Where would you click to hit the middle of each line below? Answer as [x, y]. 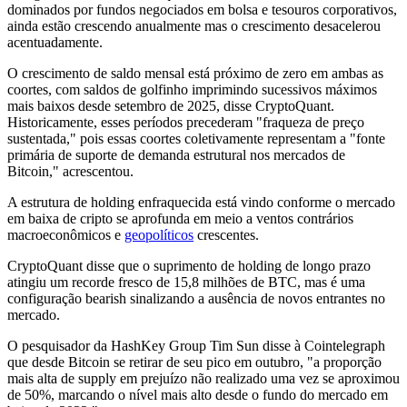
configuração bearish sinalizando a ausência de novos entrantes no [196, 298]
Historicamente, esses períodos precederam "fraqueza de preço [186, 122]
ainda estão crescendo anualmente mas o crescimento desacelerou [194, 25]
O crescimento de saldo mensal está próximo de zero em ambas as [195, 73]
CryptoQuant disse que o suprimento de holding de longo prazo [189, 265]
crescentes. [226, 234]
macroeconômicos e [66, 234]
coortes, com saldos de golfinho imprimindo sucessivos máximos [192, 89]
